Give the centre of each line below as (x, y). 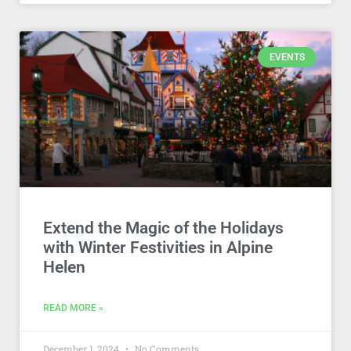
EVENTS (287, 58)
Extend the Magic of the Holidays (163, 228)
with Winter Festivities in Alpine (158, 248)
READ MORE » (73, 308)
